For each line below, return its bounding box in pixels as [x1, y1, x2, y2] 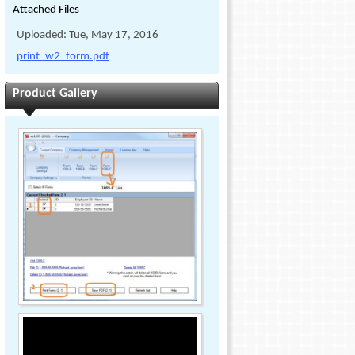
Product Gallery [13, 87, 97, 100]
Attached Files [13, 4, 79, 16]
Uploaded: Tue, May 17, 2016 [17, 29, 158, 41]
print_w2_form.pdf [17, 51, 109, 63]
